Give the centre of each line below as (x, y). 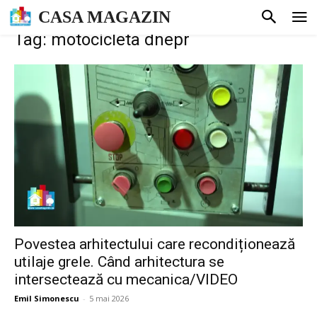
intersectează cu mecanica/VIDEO (126, 280)
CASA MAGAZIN (104, 17)
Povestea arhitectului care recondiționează (155, 244)
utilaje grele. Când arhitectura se (119, 262)
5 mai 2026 (109, 299)
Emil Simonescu (47, 299)
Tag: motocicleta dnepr (102, 39)
